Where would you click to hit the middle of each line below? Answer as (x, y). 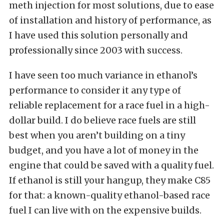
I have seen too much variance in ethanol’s (103, 75)
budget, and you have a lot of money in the (104, 150)
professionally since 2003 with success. (96, 50)
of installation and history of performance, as (110, 20)
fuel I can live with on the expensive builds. (105, 210)
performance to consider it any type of (95, 90)
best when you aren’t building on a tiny (97, 135)
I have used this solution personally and (98, 35)
